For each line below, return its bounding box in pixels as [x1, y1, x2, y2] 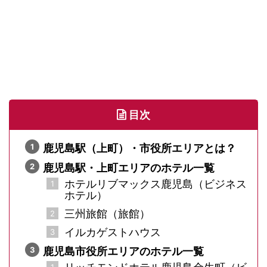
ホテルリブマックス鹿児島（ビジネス [64, 177, 247, 190]
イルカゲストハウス [64, 225, 161, 238]
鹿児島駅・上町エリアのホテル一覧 [43, 161, 215, 174]
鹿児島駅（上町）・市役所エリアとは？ [43, 141, 236, 154]
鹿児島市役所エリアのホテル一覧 [43, 244, 204, 257]
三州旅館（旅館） [64, 207, 150, 220]
